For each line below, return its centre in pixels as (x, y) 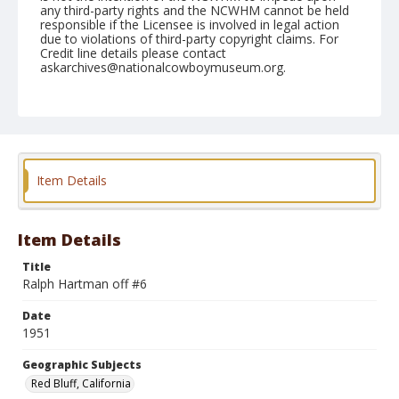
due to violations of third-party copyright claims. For (189, 39)
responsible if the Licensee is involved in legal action (190, 24)
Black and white (88, 220)
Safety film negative (191, 220)
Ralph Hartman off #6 (85, 284)
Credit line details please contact (133, 53)
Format (61, 201)
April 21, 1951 (79, 116)
